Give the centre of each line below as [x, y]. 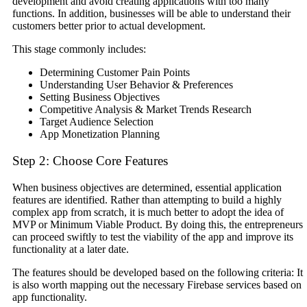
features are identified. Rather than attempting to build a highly [147, 199]
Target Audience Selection [97, 122]
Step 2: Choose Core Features [90, 161]
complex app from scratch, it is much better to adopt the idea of [148, 212]
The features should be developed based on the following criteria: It [158, 272]
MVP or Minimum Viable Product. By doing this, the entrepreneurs [158, 224]
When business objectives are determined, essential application [147, 187]
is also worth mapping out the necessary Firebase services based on [157, 284]
